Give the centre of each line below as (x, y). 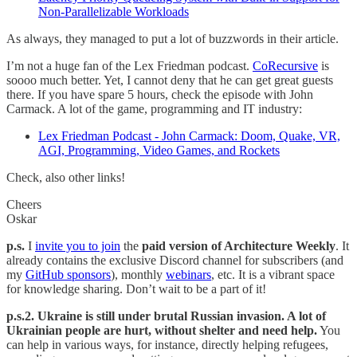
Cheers (24, 205)
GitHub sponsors (68, 275)
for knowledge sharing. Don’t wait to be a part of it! (136, 289)
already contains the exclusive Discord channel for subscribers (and (175, 261)
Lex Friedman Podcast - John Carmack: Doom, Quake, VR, (189, 136)
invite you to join (78, 246)
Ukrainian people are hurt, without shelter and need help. (162, 331)
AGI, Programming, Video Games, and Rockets (159, 151)
